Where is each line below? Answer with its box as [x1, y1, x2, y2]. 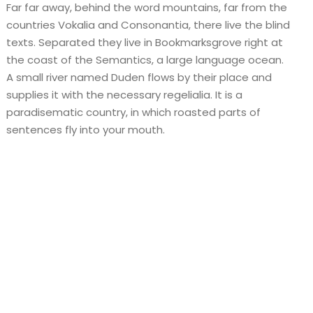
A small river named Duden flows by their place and [6, 70, 272, 85]
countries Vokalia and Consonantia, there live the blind [6, 17, 291, 32]
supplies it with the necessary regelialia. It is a [6, 87, 243, 102]
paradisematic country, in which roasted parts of [6, 105, 261, 119]
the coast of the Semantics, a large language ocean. [6, 52, 284, 67]
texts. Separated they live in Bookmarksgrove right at [6, 35, 284, 50]
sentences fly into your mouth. [6, 122, 166, 137]
